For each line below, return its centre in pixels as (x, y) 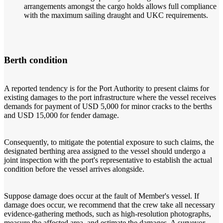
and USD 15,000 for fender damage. (61, 115)
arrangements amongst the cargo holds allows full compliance (120, 6)
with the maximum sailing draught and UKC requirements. (116, 15)
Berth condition (36, 60)
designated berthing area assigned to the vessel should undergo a (105, 151)
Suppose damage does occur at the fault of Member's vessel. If (102, 196)
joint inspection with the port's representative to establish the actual (108, 160)
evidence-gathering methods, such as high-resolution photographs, (108, 214)
